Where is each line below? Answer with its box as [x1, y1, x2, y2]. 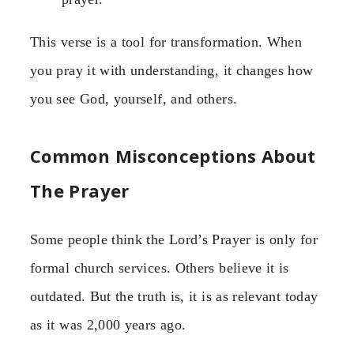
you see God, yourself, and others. [30, 90, 238, 107]
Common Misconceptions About [30, 144, 316, 168]
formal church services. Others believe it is [30, 260, 289, 277]
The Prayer [30, 179, 130, 203]
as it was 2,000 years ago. [30, 317, 186, 333]
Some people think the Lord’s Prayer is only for [30, 232, 318, 248]
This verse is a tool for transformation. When [30, 33, 303, 50]
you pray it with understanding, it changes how [30, 62, 314, 78]
